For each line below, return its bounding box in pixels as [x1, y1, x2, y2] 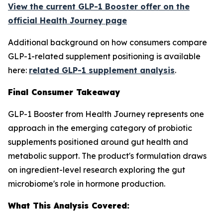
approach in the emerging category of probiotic [8, 123, 192, 133]
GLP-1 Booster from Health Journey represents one [8, 109, 204, 119]
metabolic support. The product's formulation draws [8, 151, 207, 161]
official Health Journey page [8, 15, 127, 25]
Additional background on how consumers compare [8, 37, 207, 47]
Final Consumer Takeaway [8, 87, 120, 97]
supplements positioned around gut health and [8, 137, 188, 147]
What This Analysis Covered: [8, 201, 129, 211]
